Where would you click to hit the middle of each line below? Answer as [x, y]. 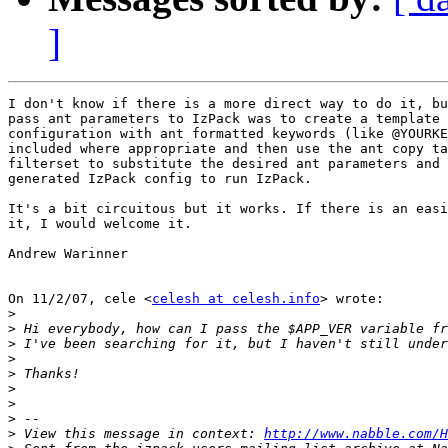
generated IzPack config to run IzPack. [160, 179]
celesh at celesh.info [236, 299]
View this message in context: [140, 434]
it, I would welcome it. [100, 224]
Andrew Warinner [68, 254]
